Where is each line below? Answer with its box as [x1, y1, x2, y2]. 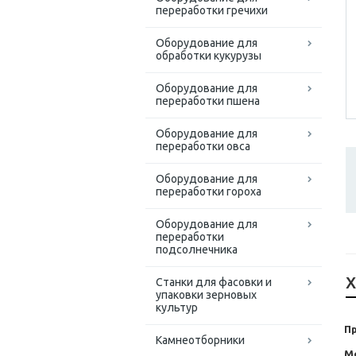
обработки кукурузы [156, 49, 261, 63]
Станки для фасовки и [156, 276, 272, 289]
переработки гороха [156, 185, 261, 199]
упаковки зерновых [156, 288, 257, 302]
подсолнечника [156, 243, 238, 257]
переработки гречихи [156, 4, 268, 17]
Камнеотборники [156, 334, 245, 347]
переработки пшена [156, 95, 260, 108]
